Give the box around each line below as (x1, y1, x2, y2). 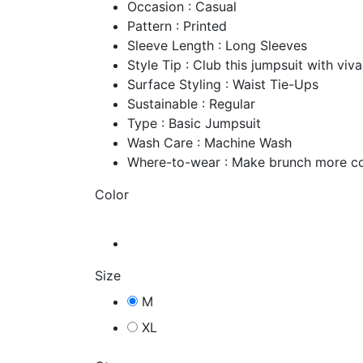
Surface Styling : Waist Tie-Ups (127, 76, 318, 92)
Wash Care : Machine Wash (127, 135, 292, 151)
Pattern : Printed (127, 18, 227, 34)
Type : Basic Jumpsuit (127, 115, 261, 131)
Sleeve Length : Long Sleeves (127, 37, 307, 53)
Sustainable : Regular (127, 96, 255, 112)
